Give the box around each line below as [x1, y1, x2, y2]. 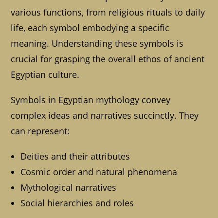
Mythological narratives [20, 182, 117, 194]
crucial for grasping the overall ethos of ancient [11, 53, 205, 65]
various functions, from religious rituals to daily [11, 6, 205, 18]
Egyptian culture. [11, 69, 80, 81]
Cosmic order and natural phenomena [20, 166, 178, 178]
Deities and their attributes [20, 150, 130, 163]
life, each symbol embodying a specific [11, 22, 170, 34]
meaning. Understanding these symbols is [11, 37, 184, 50]
